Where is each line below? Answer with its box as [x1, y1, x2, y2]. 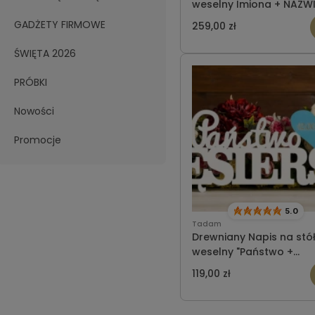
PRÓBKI [14, 75, 47, 89]
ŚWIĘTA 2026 [14, 46, 76, 60]
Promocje [14, 133, 61, 147]
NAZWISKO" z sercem [192, 259, 297, 274]
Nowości [14, 104, 54, 118]
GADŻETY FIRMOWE [14, 18, 105, 32]
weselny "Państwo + [192, 245, 293, 259]
